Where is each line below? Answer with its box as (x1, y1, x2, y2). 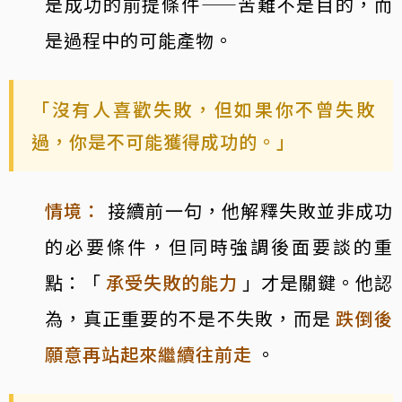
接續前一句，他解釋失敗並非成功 (107, 197, 394, 223)
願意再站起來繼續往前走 (45, 340, 252, 367)
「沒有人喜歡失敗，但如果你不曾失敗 (31, 95, 375, 122)
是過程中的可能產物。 (45, 26, 233, 53)
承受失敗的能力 (106, 268, 238, 295)
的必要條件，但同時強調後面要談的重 (45, 232, 393, 259)
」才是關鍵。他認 (238, 268, 393, 295)
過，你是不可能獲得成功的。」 (31, 127, 295, 154)
